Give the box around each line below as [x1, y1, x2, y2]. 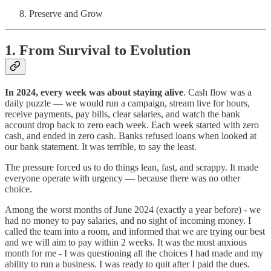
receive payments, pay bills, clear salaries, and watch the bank [5, 109, 240, 120]
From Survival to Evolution [19, 42, 191, 59]
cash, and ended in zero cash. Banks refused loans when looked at [5, 131, 256, 142]
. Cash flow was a [183, 87, 252, 98]
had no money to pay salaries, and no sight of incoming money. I [5, 215, 251, 226]
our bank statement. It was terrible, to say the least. [5, 142, 197, 152]
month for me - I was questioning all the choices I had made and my [5, 248, 263, 259]
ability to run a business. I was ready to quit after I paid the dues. [5, 259, 250, 270]
